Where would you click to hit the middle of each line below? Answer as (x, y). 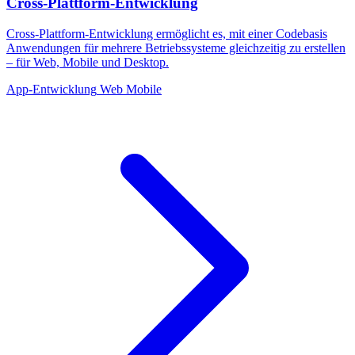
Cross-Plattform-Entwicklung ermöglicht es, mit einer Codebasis (167, 33)
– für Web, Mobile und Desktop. (88, 62)
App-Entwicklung (52, 89)
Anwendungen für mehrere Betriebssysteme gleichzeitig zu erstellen (176, 48)
